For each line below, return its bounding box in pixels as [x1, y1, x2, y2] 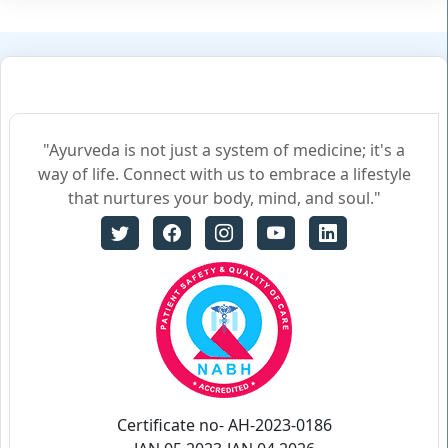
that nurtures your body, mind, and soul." [67, 187, 381, 209]
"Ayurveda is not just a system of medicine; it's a [43, 139, 405, 161]
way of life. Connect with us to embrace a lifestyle [37, 163, 411, 185]
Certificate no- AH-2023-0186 [116, 414, 332, 436]
